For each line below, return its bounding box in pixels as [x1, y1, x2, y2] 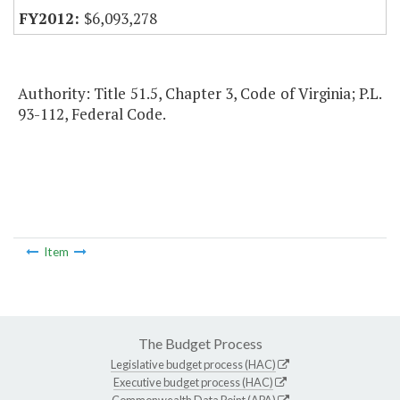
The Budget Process [137, 334, 262, 352]
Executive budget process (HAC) [113, 374, 273, 389]
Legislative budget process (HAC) [111, 356, 276, 371]
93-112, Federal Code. [18, 104, 166, 125]
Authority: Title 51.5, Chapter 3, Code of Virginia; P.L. [18, 83, 382, 104]
